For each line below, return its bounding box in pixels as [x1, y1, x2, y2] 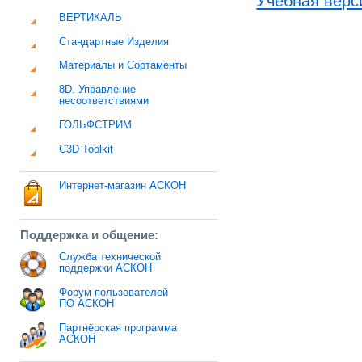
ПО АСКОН [59, 298, 115, 310]
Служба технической [59, 251, 162, 263]
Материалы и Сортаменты [59, 60, 187, 72]
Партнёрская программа [59, 322, 178, 334]
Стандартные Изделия [59, 36, 170, 48]
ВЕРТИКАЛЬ [59, 11, 123, 23]
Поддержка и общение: [20, 227, 159, 242]
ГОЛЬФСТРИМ [59, 119, 133, 131]
